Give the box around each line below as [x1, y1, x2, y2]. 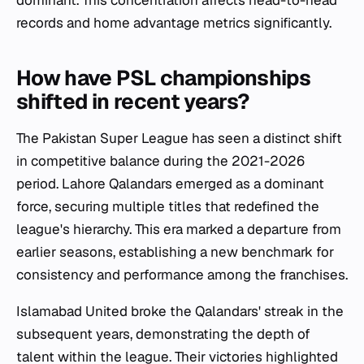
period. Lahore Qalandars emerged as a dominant [16, 175, 324, 193]
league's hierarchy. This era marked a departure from [16, 220, 341, 238]
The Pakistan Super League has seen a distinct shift [16, 129, 342, 147]
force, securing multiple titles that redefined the [16, 197, 319, 215]
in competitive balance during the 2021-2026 [16, 152, 305, 170]
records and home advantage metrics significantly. [16, 14, 331, 32]
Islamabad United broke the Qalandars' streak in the [16, 302, 344, 320]
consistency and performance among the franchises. [16, 266, 348, 284]
